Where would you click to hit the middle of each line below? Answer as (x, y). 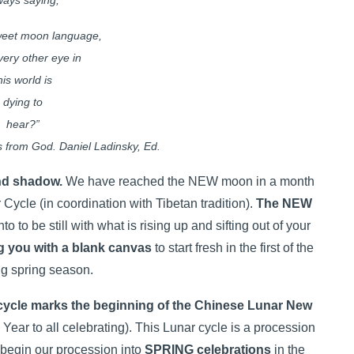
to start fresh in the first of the (232, 248)
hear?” (23, 124)
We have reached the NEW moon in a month (189, 181)
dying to (23, 102)
